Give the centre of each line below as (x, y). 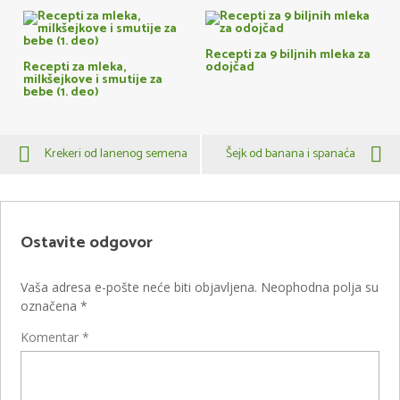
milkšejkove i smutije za (93, 80)
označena (51, 306)
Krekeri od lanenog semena (116, 154)
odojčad (230, 68)
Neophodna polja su (320, 287)
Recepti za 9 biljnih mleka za (288, 55)
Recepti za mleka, (75, 68)
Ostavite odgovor (87, 243)
